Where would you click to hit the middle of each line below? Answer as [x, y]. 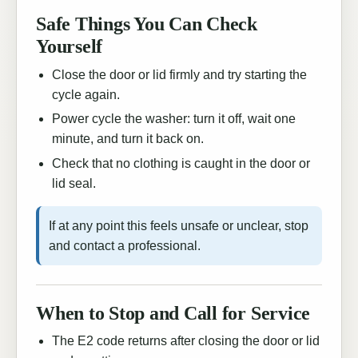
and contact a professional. [125, 245]
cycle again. [86, 94]
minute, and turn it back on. [128, 139]
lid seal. [74, 183]
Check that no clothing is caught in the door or [181, 163]
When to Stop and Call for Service [173, 313]
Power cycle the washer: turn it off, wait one [174, 119]
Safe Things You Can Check [147, 24]
